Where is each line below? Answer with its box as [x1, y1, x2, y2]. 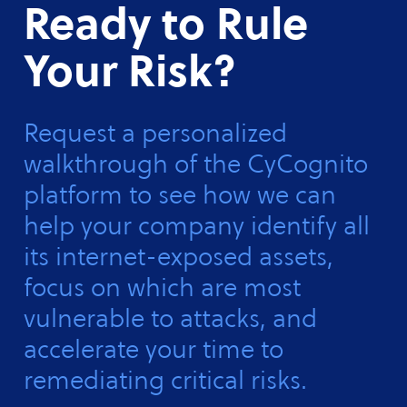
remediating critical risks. [24, 362, 308, 397]
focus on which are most [24, 270, 302, 304]
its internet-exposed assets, [24, 239, 334, 273]
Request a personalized [24, 115, 288, 150]
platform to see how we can [24, 177, 337, 212]
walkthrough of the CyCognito [24, 146, 369, 181]
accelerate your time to [24, 332, 284, 366]
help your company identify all [24, 208, 371, 243]
